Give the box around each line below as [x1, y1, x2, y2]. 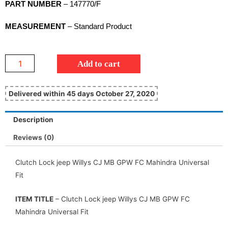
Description [13, 115, 54, 124]
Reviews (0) [13, 133, 55, 141]
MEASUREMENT [5, 22, 66, 31]
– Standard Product [66, 22, 132, 31]
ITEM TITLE [15, 195, 53, 204]
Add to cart [77, 59, 121, 69]
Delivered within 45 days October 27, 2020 [8, 89, 155, 98]
